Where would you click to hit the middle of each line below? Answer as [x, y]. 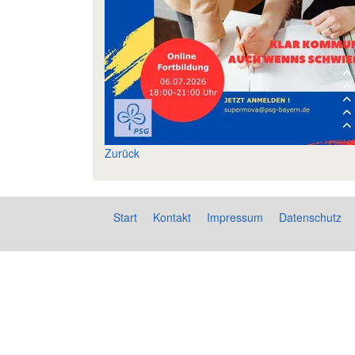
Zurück [122, 153]
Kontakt [172, 217]
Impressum [235, 217]
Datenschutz [310, 217]
